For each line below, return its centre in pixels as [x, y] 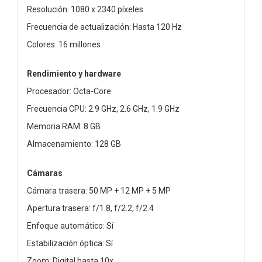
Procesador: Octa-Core [69, 91]
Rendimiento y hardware [74, 73]
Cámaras [45, 173]
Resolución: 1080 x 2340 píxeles [85, 9]
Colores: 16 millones [64, 44]
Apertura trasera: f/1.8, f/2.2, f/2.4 [90, 208]
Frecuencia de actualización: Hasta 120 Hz [104, 27]
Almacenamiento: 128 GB [74, 144]
